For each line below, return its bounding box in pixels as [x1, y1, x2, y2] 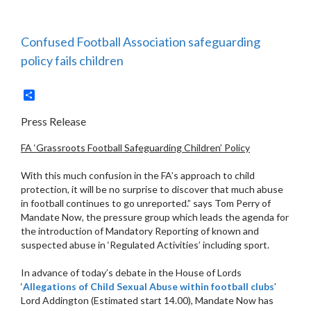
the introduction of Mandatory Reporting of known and [21, 224, 259, 237]
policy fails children [21, 53, 124, 69]
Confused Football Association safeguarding [21, 34, 260, 50]
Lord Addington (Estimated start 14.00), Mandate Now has [21, 294, 274, 306]
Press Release [21, 114, 86, 128]
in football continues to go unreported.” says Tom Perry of [21, 196, 271, 209]
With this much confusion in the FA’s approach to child [21, 169, 255, 181]
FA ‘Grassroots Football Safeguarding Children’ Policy [21, 141, 250, 153]
